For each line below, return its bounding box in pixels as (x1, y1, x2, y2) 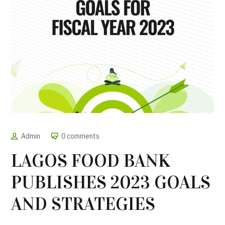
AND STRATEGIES (11, 192, 156, 215)
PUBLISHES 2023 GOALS (11, 171, 211, 193)
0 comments (61, 131, 100, 141)
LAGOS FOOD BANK (11, 149, 171, 172)
